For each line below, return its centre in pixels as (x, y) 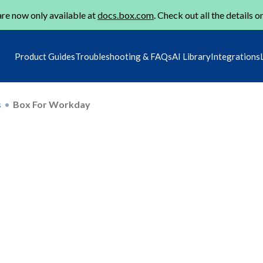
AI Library (191, 56)
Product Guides (45, 56)
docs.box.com (126, 15)
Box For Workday (52, 104)
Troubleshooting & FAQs (124, 56)
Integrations (235, 56)
